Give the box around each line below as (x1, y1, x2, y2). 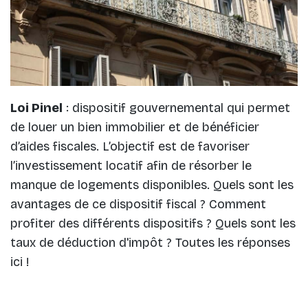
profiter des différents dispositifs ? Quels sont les (10, 215, 296, 231)
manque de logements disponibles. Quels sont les (10, 177, 294, 192)
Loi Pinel (10, 100, 63, 115)
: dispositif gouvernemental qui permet (63, 100, 290, 115)
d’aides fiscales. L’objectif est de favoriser (10, 138, 250, 154)
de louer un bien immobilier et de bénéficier (10, 119, 259, 135)
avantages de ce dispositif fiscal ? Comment (10, 196, 266, 212)
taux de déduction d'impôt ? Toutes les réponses (10, 234, 290, 250)
